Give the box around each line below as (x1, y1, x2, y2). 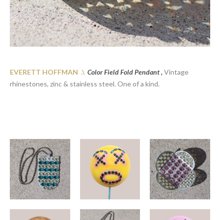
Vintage (164, 68, 189, 76)
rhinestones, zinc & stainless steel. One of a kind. (10, 80, 161, 88)
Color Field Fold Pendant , (87, 68, 164, 76)
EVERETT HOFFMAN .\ (10, 68, 84, 76)
